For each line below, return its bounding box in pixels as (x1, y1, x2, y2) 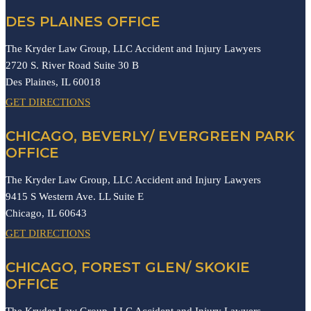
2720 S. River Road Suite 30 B (6, 59, 139, 71)
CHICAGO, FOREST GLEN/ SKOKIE (6, 258, 250, 276)
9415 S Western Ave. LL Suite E (6, 190, 144, 202)
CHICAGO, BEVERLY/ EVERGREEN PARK (6, 127, 295, 144)
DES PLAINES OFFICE (6, 12, 160, 30)
